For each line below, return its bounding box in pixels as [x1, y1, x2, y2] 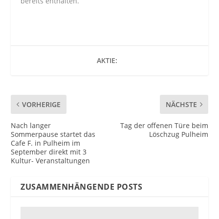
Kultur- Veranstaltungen [11, 156, 90, 166]
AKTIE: [97, 56, 117, 66]
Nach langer [11, 121, 51, 131]
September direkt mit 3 [11, 147, 87, 157]
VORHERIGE [22, 100, 61, 109]
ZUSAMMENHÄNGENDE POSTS [21, 181, 143, 193]
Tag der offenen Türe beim [120, 121, 208, 131]
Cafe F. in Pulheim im [11, 138, 81, 148]
